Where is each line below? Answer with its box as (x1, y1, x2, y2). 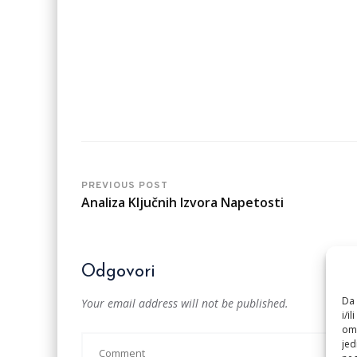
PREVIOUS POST (81, 179, 168, 192)
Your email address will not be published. (81, 296, 288, 311)
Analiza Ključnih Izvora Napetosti (81, 194, 284, 211)
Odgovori (81, 263, 155, 281)
